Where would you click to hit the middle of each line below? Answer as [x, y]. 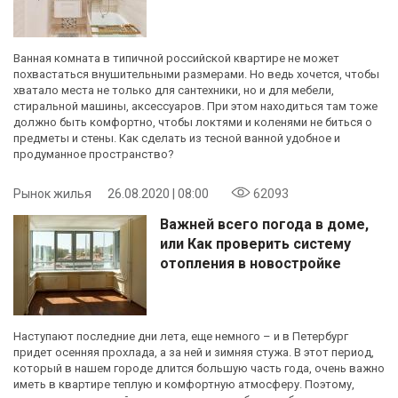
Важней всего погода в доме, [264, 224]
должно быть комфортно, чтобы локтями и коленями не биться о [193, 122]
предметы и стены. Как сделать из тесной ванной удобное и [177, 138]
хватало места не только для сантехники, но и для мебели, [174, 90]
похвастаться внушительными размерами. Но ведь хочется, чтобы [196, 74]
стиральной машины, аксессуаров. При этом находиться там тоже [195, 106]
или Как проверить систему [255, 243]
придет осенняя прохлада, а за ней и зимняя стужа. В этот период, [194, 352]
